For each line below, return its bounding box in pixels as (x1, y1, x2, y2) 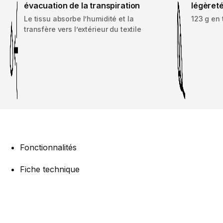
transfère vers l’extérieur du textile (24, 24, 141, 33)
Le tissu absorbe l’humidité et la (24, 14, 134, 23)
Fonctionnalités (20, 142, 77, 152)
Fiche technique (20, 164, 80, 174)
